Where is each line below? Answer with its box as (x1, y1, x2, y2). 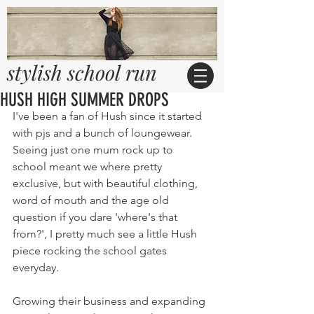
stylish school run (7, 59, 157, 86)
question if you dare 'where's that (13, 210, 180, 224)
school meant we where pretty (13, 160, 165, 173)
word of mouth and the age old (13, 193, 172, 207)
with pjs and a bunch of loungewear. (13, 126, 195, 139)
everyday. (13, 261, 59, 274)
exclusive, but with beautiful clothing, (13, 177, 200, 190)
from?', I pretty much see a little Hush (13, 227, 200, 240)
